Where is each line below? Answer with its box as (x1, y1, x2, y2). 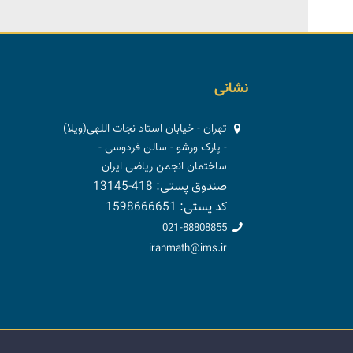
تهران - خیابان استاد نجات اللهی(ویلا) (63, 120, 228, 138)
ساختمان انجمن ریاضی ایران (102, 158, 228, 176)
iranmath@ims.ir (149, 240, 228, 258)
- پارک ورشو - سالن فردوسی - (98, 139, 228, 157)
